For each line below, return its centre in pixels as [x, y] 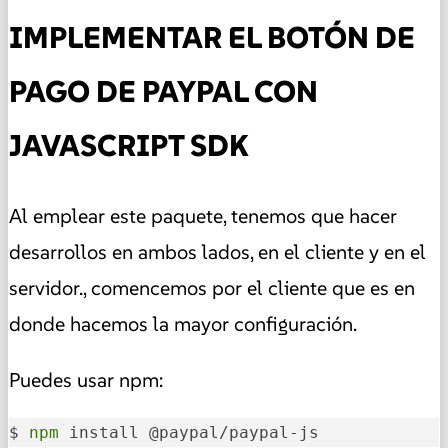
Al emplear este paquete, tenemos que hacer [203, 215]
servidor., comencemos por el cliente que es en [212, 287]
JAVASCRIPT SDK [129, 146]
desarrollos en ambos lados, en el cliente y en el [217, 251]
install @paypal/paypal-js [189, 432]
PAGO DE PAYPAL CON [163, 92]
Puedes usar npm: [86, 379]
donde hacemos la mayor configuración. [183, 323]
